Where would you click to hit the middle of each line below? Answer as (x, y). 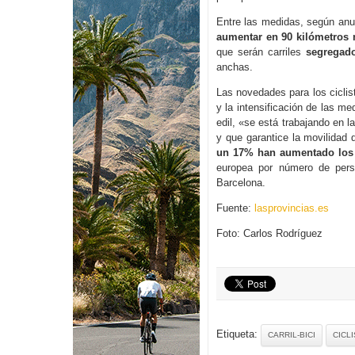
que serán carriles (261, 52)
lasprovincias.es (290, 208)
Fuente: (234, 208)
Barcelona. (241, 183)
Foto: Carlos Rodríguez (269, 233)
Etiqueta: (239, 334)
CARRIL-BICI (292, 335)
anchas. (235, 67)
